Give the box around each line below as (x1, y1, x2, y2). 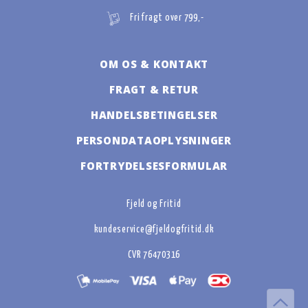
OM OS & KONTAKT (99, 57, 209, 71)
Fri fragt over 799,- (130, 13, 204, 23)
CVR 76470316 (128, 250, 180, 261)
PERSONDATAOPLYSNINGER (76, 133, 232, 148)
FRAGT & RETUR (109, 82, 199, 97)
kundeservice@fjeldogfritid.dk (93, 225, 214, 235)
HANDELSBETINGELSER (90, 108, 218, 122)
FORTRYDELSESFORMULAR (80, 159, 228, 173)
